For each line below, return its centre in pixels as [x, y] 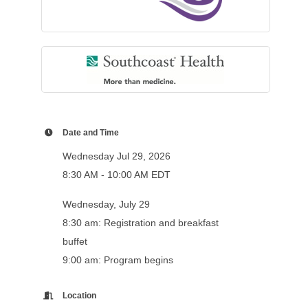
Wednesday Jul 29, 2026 [116, 156]
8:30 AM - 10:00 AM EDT [116, 175]
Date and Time [90, 133]
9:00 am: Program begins [118, 260]
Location [79, 296]
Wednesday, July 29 [106, 205]
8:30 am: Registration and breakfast [140, 223]
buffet [75, 242]
